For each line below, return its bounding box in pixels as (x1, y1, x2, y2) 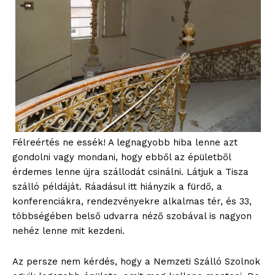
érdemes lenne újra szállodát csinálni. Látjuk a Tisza (12, 166, 249, 177)
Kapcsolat (18, 87, 62, 98)
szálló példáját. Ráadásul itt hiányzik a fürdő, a (12, 180, 222, 192)
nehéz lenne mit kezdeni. (12, 225, 125, 236)
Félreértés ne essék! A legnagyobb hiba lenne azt (12, 136, 238, 148)
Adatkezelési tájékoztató (18, 106, 128, 117)
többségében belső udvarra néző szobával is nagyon (12, 210, 252, 222)
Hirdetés (18, 124, 56, 135)
